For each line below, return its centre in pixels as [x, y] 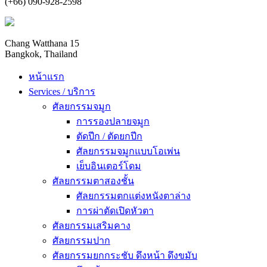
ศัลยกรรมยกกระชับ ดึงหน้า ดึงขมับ [125, 255]
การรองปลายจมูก [113, 121]
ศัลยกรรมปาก [81, 240]
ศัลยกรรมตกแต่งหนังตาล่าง [133, 196]
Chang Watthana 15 [42, 43]
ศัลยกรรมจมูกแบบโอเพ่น [128, 151]
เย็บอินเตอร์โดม [109, 166]
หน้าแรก [46, 77]
